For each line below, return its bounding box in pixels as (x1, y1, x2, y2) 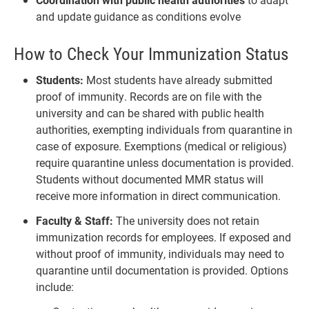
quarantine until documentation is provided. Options (36, 262, 288, 277)
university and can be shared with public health (36, 105, 264, 120)
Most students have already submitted (83, 72, 272, 87)
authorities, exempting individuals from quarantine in (36, 121, 292, 137)
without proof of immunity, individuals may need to (36, 246, 284, 261)
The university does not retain (113, 212, 259, 228)
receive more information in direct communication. (36, 188, 281, 203)
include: (36, 279, 74, 294)
